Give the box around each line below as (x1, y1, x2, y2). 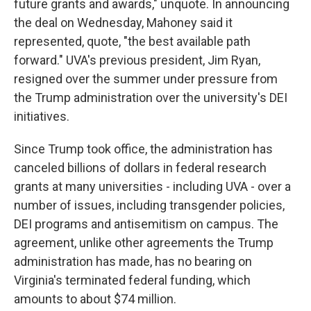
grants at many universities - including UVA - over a (14, 179, 291, 194)
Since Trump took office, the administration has (14, 142, 273, 156)
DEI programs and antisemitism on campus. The (14, 217, 278, 231)
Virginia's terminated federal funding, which (14, 273, 251, 287)
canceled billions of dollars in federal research (14, 160, 267, 175)
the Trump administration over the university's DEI (14, 90, 287, 105)
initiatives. (14, 109, 69, 124)
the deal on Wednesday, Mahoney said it (14, 15, 233, 30)
